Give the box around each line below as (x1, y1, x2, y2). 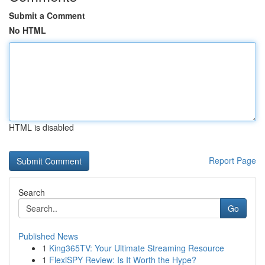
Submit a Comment (9, 9, 85, 21)
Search (18, 186, 45, 198)
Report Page (209, 154, 256, 166)
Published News (18, 230, 78, 242)
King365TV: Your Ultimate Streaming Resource (49, 242, 224, 254)
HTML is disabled (9, 121, 74, 133)
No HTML (9, 24, 46, 36)
